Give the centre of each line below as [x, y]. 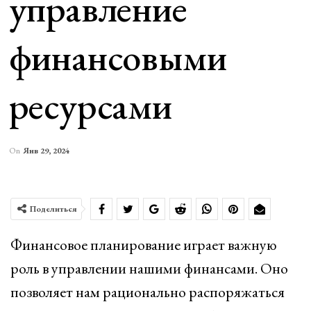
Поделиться [53, 209]
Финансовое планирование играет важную [144, 245]
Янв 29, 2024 [46, 151]
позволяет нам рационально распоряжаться [148, 292]
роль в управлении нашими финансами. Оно [149, 268]
